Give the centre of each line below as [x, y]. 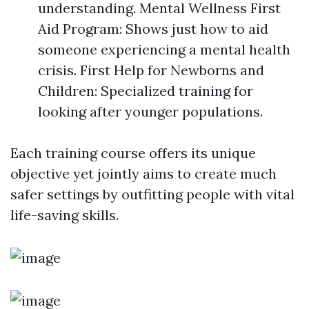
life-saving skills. [64, 215]
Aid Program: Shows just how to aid [153, 28]
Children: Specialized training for [146, 90]
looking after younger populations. [150, 111]
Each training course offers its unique [133, 152]
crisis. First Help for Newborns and [151, 70]
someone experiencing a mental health [164, 49]
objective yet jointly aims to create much [143, 173]
